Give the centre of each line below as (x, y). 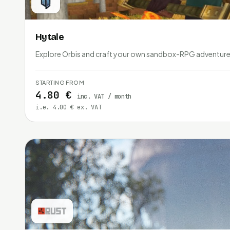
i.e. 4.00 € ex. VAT (69, 107)
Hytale (50, 37)
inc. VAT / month (104, 96)
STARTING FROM (60, 82)
